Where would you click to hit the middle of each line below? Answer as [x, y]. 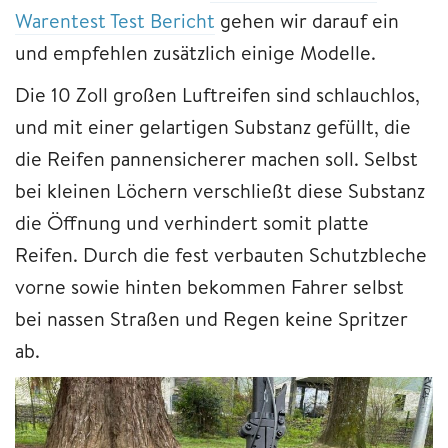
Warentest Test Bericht [115, 20]
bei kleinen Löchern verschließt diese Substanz [220, 190]
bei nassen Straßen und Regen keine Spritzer [211, 318]
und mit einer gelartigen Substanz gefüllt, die [213, 126]
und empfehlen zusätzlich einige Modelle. [198, 52]
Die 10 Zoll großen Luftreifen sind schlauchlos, [217, 94]
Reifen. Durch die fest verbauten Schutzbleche [221, 254]
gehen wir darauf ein [307, 20]
